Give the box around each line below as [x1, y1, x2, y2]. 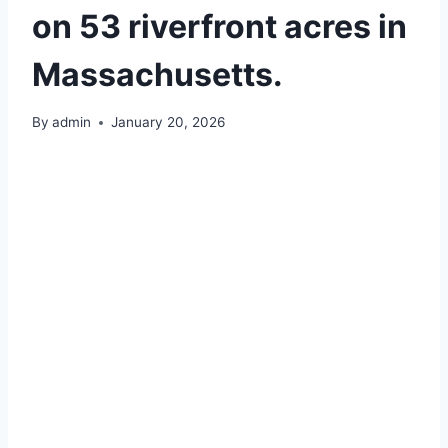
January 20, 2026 [111, 114, 226, 131]
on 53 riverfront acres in [32, 6, 407, 46]
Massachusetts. [32, 54, 283, 94]
